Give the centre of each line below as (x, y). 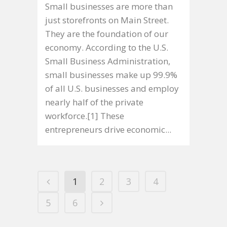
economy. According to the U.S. (107, 47)
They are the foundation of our (107, 33)
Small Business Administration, (108, 61)
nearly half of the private (94, 102)
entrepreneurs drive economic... (108, 129)
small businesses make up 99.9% (111, 74)
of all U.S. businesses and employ (112, 88)
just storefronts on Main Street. (107, 20)
